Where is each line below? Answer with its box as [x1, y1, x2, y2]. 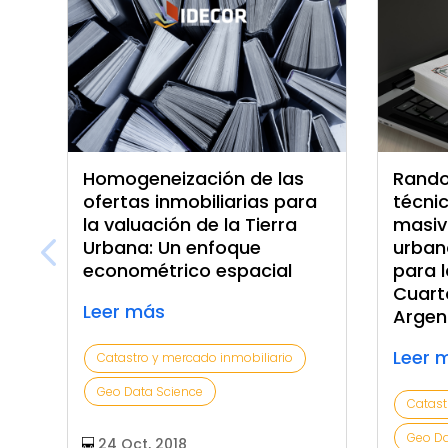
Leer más [83, 298, 166, 324]
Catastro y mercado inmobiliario [97, 349, 294, 367]
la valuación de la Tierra [83, 211, 298, 237]
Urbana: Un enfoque [83, 234, 262, 260]
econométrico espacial [83, 257, 293, 283]
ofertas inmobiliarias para [83, 188, 318, 214]
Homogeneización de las [83, 165, 305, 191]
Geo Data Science [97, 382, 204, 400]
